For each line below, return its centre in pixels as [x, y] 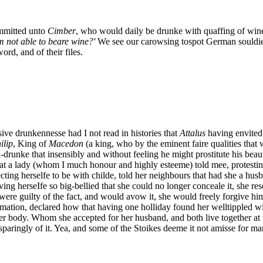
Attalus [193, 133]
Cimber [62, 31]
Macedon [66, 143]
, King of [31, 143]
